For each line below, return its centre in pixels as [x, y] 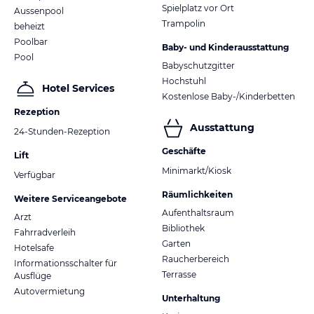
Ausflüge [33, 275]
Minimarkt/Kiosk [197, 170]
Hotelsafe [34, 247]
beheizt [29, 26]
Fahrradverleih [45, 232]
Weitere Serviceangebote [70, 198]
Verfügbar [35, 175]
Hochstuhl [184, 81]
